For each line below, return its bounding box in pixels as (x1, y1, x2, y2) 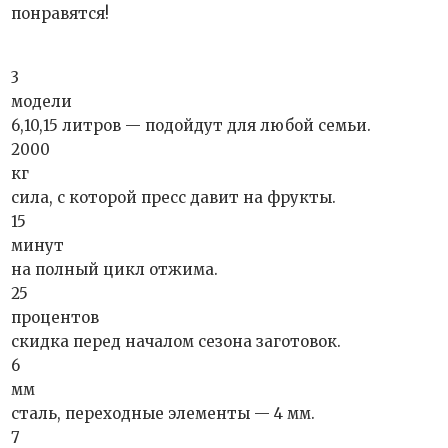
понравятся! (11, 4, 110, 23)
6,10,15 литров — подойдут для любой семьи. (11, 116, 372, 135)
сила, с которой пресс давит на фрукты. (11, 188, 337, 207)
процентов (11, 308, 100, 327)
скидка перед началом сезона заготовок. (11, 332, 342, 351)
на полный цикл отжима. (11, 260, 219, 279)
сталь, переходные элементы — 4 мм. (11, 404, 316, 423)
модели (11, 92, 73, 111)
